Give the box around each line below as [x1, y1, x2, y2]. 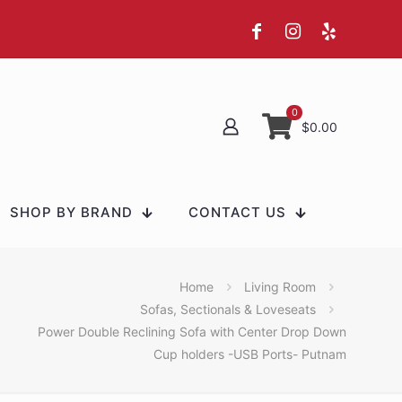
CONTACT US [188, 203, 286, 221]
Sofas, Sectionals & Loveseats [140, 301, 316, 317]
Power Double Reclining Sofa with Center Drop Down [38, 323, 346, 339]
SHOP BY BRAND [9, 203, 133, 221]
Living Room [244, 278, 316, 294]
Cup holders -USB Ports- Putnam [153, 345, 346, 362]
